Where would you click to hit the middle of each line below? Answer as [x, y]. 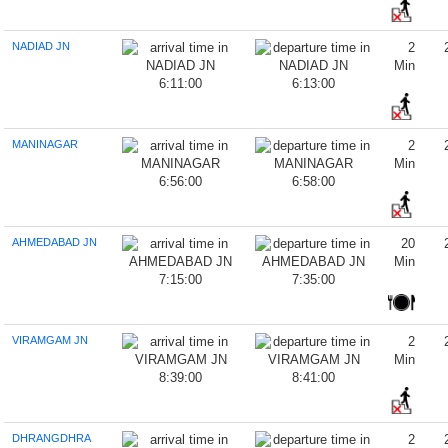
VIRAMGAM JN [50, 340]
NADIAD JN [41, 46]
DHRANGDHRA [52, 438]
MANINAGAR [45, 144]
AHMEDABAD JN [55, 242]
